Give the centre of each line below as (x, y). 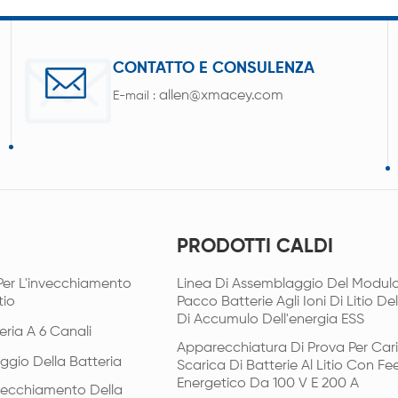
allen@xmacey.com (222, 96)
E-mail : (136, 96)
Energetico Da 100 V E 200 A (267, 383)
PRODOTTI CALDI (255, 247)
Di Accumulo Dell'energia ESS (270, 319)
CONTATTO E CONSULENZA (214, 68)
